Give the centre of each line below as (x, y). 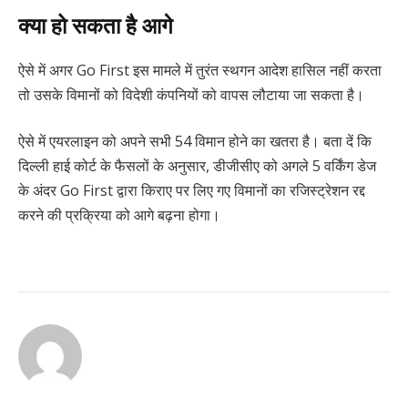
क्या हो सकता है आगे (96, 25)
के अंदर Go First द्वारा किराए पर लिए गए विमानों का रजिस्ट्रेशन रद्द (192, 191)
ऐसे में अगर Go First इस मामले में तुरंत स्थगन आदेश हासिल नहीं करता (200, 70)
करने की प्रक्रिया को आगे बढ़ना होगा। (119, 215)
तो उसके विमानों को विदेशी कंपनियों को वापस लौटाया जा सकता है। (191, 94)
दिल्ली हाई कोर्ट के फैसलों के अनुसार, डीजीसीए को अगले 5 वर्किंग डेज (197, 166)
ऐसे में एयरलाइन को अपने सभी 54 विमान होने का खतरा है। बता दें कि (195, 142)
